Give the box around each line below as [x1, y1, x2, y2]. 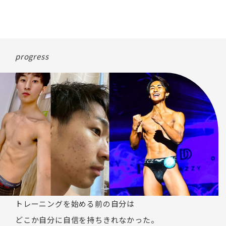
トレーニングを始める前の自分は [15, 198, 135, 209]
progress [15, 51, 49, 62]
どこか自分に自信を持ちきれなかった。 [15, 214, 159, 225]
